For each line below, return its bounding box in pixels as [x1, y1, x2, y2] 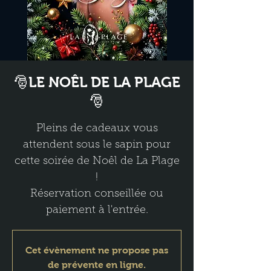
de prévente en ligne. [48, 260, 146, 270]
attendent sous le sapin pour [23, 137, 171, 151]
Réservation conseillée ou [30, 186, 163, 200]
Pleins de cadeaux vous [36, 121, 158, 134]
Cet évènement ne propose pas [25, 245, 168, 255]
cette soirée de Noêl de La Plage [14, 154, 180, 167]
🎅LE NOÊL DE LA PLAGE [13, 74, 180, 90]
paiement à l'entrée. [45, 203, 148, 216]
